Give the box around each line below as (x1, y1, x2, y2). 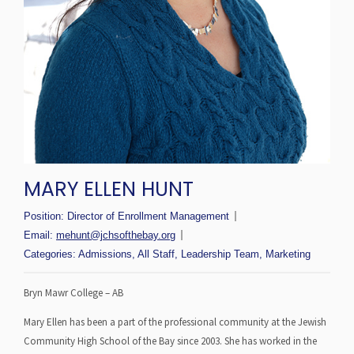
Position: (24, 210, 67, 223)
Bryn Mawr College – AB (24, 286, 123, 300)
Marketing (265, 248, 311, 261)
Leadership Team (181, 248, 259, 261)
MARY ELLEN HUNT (24, 175, 194, 204)
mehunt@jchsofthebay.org (56, 229, 175, 242)
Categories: (24, 248, 78, 261)
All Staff (137, 248, 175, 261)
